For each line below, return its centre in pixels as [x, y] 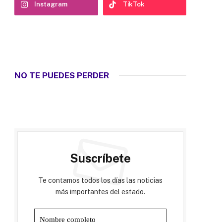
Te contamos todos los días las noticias [100, 180]
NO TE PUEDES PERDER [62, 75]
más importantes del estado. [100, 192]
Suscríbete [100, 158]
